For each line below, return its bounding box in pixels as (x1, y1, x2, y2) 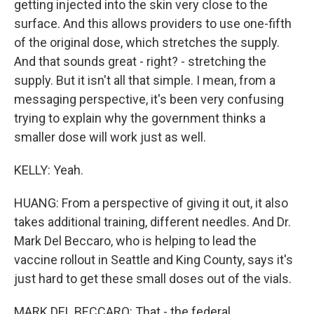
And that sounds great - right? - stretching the (14, 54, 266, 69)
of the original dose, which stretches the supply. (14, 35, 280, 50)
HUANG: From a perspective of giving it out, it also (14, 196, 288, 210)
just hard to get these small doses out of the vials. (14, 271, 292, 286)
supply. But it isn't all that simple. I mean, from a (14, 73, 275, 88)
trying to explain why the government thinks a (14, 111, 266, 125)
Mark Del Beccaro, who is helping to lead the (14, 233, 257, 248)
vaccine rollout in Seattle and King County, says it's (14, 252, 293, 267)
